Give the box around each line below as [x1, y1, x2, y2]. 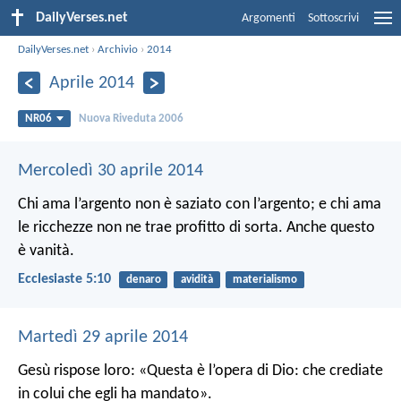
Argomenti [242, 12, 295, 25]
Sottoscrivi [308, 12, 359, 25]
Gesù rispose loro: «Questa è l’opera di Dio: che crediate [18, 363, 383, 380]
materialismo [232, 273, 297, 286]
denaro [125, 273, 161, 286]
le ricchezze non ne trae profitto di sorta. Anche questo [18, 218, 375, 236]
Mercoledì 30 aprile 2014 [18, 161, 203, 180]
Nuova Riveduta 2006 [78, 112, 183, 124]
